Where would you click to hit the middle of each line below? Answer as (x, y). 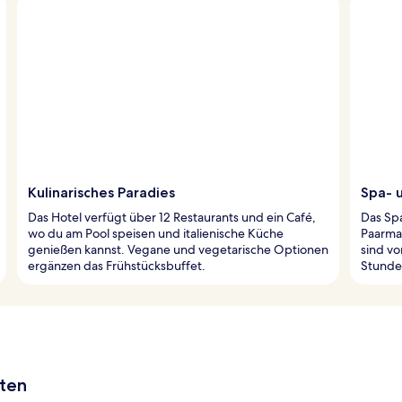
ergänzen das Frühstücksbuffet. (117, 265)
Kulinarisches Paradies (101, 192)
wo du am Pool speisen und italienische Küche (156, 233)
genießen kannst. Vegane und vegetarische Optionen (178, 249)
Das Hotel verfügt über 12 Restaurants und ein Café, (172, 217)
